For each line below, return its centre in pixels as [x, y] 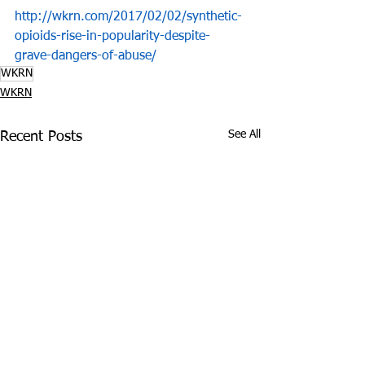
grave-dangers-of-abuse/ [86, 56]
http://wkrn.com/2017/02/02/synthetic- [128, 17]
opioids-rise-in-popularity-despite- [112, 37]
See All [244, 134]
